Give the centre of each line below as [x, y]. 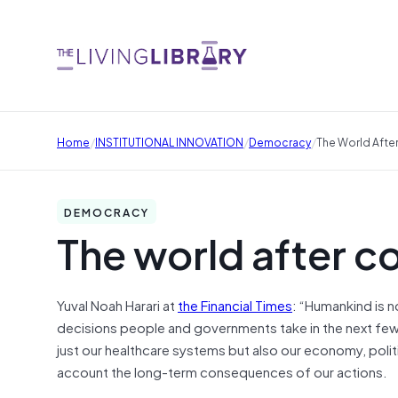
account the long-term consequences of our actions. [222, 371]
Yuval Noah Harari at [117, 304]
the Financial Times [235, 304]
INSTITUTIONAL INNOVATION [169, 141]
